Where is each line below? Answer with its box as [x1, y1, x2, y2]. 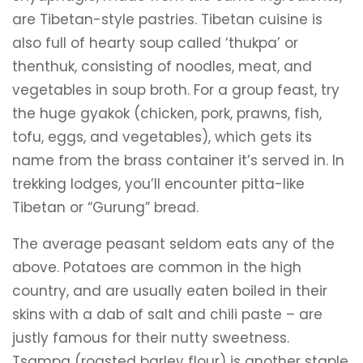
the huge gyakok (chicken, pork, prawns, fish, [12, 104, 322, 123]
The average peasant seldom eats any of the [12, 234, 335, 254]
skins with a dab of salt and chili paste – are [12, 305, 322, 324]
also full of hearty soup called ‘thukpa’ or [12, 33, 298, 53]
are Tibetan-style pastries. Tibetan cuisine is [12, 10, 322, 29]
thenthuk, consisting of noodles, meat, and [12, 57, 312, 76]
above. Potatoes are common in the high [12, 258, 301, 277]
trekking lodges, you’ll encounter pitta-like [12, 174, 305, 194]
